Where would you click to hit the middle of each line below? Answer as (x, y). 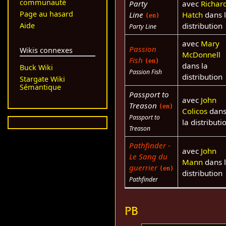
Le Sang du (148, 156)
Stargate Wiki (42, 79)
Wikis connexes (46, 50)
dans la (195, 65)
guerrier (143, 167)
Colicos (194, 111)
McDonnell (201, 54)
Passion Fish (145, 72)
